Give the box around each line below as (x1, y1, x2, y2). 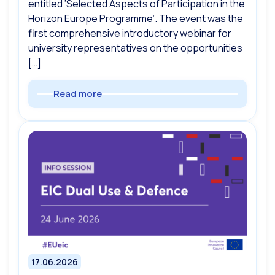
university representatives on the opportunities (28, 41, 242, 55)
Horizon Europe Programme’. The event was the (28, 12, 243, 26)
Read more (53, 87, 102, 101)
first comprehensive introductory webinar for (28, 26, 231, 41)
